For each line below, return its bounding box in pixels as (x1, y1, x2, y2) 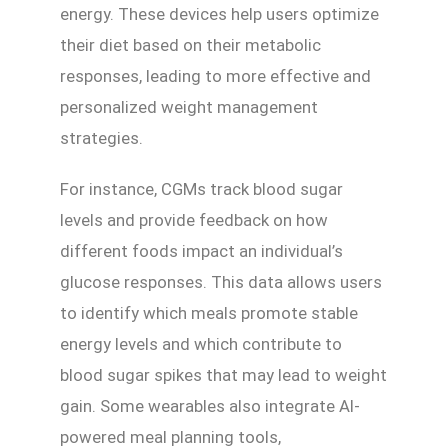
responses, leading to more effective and (60, 65, 371, 86)
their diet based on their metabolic (60, 34, 321, 55)
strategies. (60, 127, 143, 148)
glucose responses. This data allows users (60, 271, 382, 292)
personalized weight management (60, 96, 318, 117)
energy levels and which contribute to (60, 333, 342, 354)
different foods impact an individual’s (60, 240, 343, 261)
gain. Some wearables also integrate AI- (60, 395, 360, 416)
